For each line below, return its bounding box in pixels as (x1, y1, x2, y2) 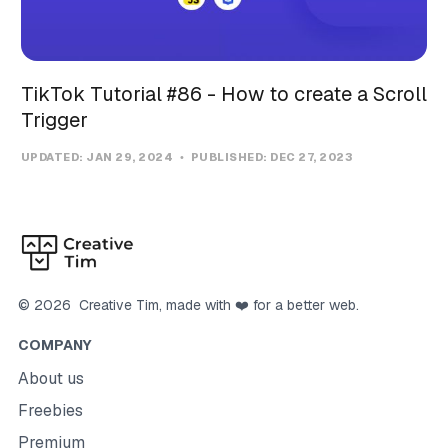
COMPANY (17, 336, 92, 354)
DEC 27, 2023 (270, 149, 353, 164)
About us (17, 368, 84, 389)
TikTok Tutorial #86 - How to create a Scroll (20, 80, 427, 107)
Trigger (20, 106, 88, 133)
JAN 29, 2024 (86, 149, 176, 164)
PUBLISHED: (188, 149, 271, 164)
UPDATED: (20, 149, 87, 164)
